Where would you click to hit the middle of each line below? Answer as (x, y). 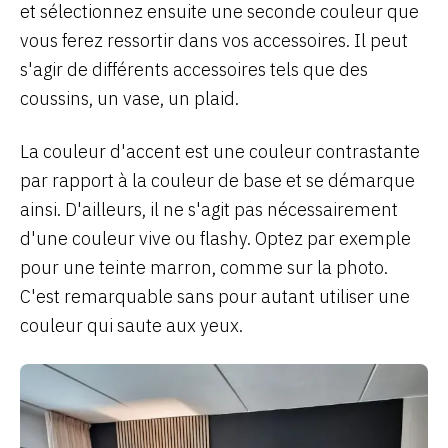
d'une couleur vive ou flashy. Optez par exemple (215, 238)
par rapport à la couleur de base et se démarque (217, 180)
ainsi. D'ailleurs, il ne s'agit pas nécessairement (209, 209)
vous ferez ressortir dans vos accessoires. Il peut (214, 40)
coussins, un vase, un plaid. (129, 98)
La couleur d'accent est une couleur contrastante (220, 151)
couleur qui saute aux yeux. (131, 325)
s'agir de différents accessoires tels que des (194, 69)
